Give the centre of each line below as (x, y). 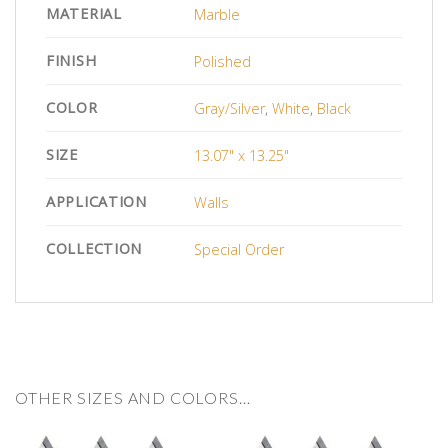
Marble (217, 14)
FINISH (71, 61)
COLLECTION (94, 249)
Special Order (239, 249)
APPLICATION (96, 202)
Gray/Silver (230, 108)
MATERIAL (84, 14)
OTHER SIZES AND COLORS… (133, 398)
